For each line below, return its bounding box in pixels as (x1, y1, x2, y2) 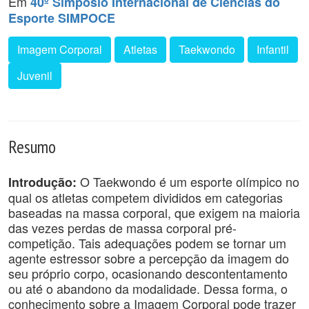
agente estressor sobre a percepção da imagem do (8, 249, 289, 267)
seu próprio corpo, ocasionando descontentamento (8, 264, 288, 282)
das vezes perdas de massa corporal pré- (8, 219, 237, 237)
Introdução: (8, 173, 80, 191)
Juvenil (17, 68, 52, 83)
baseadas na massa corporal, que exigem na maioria (8, 203, 300, 221)
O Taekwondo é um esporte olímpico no (80, 172, 299, 190)
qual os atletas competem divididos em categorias (8, 188, 283, 206)
